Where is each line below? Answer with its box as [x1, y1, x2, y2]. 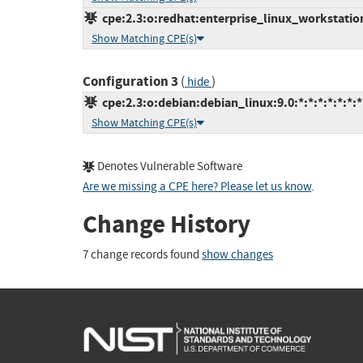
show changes [202, 246, 273, 263]
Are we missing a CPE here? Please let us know [83, 179, 311, 195]
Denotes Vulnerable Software [95, 159, 242, 175]
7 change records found [83, 246, 202, 263]
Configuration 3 [83, 72, 178, 92]
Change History [83, 207, 250, 241]
